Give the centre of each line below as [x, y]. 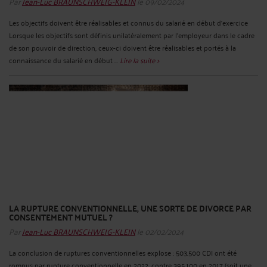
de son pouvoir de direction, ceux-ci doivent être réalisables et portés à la [122, 48]
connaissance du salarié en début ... [64, 60]
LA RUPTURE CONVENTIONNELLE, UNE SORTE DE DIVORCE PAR [130, 208]
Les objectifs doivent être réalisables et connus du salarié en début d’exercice [128, 23]
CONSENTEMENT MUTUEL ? [61, 217]
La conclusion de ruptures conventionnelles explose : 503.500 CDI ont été [123, 252]
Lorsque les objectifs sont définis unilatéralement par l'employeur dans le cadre [132, 35]
